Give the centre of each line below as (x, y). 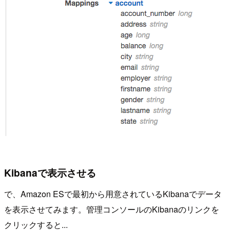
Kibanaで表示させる (50, 172)
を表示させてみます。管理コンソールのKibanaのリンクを (112, 209)
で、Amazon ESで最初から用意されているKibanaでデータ (113, 194)
